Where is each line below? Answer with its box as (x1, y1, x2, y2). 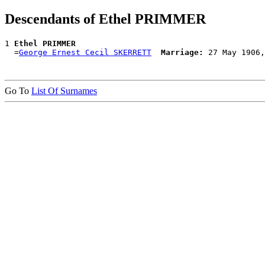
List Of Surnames (31, 85, 97, 96)
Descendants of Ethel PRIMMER (5, 11, 206, 27)
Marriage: (161, 47, 203, 57)
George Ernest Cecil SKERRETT (19, 47, 151, 57)
